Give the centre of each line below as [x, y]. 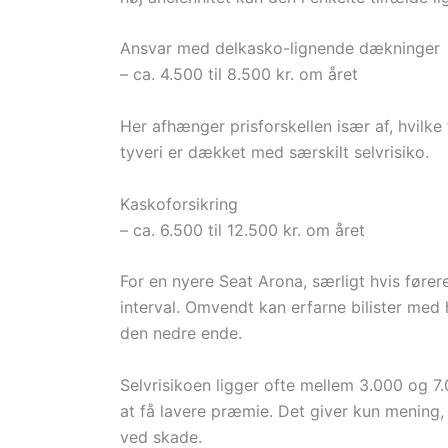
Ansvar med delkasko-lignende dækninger [280, 48]
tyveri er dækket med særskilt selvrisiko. [274, 152]
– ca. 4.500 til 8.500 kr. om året [239, 74]
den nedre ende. [181, 333]
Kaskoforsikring [179, 203]
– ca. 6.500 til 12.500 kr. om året [242, 229]
